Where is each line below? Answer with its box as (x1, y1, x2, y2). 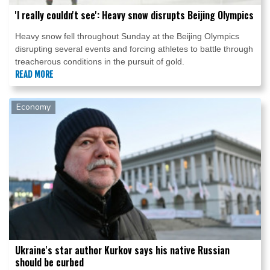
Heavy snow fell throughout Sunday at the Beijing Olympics (15, 31, 239, 41)
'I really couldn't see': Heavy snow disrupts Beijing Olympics (15, 7, 254, 22)
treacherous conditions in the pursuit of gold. (15, 56, 184, 66)
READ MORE (15, 69, 54, 80)
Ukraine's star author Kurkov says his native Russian (15, 243, 230, 258)
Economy (16, 101, 51, 113)
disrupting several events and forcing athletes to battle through (15, 43, 253, 54)
